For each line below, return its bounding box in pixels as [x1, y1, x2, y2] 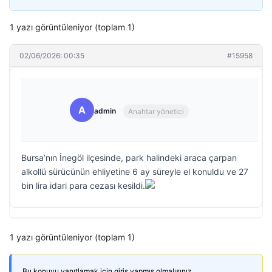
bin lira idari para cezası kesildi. [21, 180, 145, 191]
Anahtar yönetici [128, 106, 184, 116]
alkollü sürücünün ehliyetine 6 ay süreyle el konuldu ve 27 [21, 166, 248, 177]
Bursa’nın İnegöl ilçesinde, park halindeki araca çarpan [21, 152, 237, 163]
